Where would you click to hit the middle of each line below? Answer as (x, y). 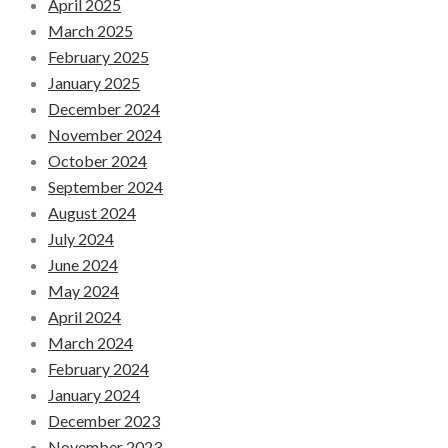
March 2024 (90, 343)
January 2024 (94, 395)
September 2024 (105, 187)
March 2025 (90, 31)
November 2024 (105, 135)
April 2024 (84, 317)
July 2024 (81, 239)
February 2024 (98, 369)
